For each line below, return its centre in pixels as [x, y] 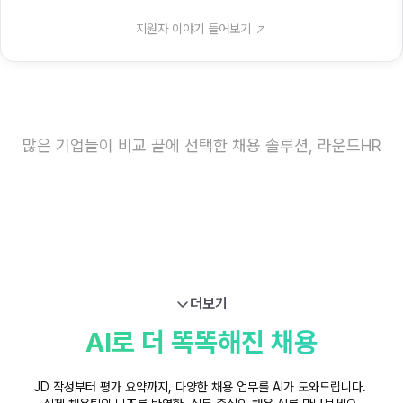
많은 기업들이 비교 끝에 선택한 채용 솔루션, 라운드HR [201, 145]
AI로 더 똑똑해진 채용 [201, 341]
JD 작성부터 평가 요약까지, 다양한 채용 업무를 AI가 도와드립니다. [201, 386]
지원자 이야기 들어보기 [193, 29]
